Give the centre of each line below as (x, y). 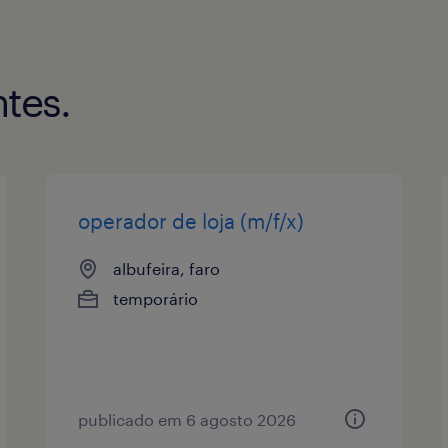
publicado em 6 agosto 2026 (187, 419)
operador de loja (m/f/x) (191, 220)
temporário (156, 298)
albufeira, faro (167, 268)
